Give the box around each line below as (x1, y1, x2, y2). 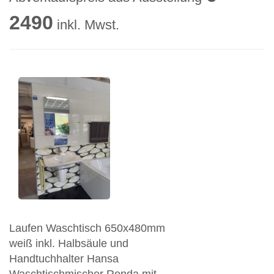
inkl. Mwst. (53, 17, 119, 33)
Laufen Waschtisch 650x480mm (9, 222, 165, 235)
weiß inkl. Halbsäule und (9, 237, 128, 250)
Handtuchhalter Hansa (9, 253, 119, 265)
